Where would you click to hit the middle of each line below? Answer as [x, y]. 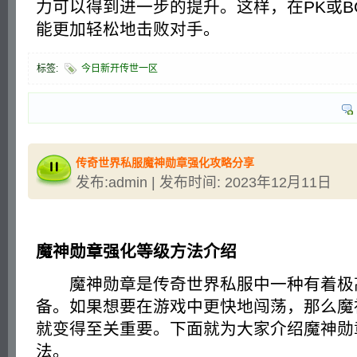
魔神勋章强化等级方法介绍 [136, 251]
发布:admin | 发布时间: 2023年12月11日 [204, 182]
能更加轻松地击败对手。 [128, 29]
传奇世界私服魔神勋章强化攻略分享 [165, 162]
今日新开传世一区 [120, 68]
